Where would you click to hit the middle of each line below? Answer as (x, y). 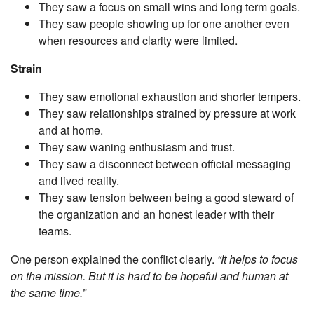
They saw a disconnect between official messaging (165, 164)
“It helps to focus (258, 259)
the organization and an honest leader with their (156, 214)
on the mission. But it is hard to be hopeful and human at (149, 276)
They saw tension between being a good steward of (166, 198)
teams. (55, 231)
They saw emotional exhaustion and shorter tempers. (170, 97)
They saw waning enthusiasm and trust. (137, 147)
